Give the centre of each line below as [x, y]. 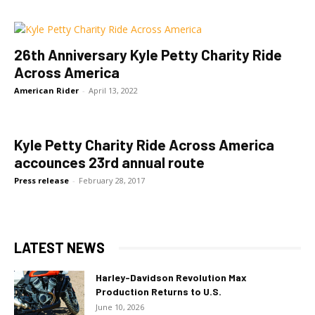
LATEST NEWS [59, 247]
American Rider [46, 90]
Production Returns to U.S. [159, 291]
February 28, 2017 [112, 180]
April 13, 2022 [113, 90]
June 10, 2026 [120, 307]
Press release [41, 180]
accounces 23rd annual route [109, 162]
